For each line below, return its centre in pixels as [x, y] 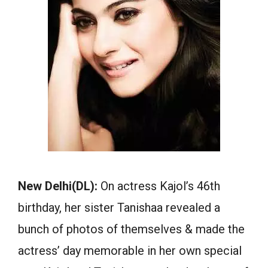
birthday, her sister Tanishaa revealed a [119, 208]
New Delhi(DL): [59, 186]
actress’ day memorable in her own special [130, 251]
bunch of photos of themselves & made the [131, 229]
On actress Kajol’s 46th [160, 186]
